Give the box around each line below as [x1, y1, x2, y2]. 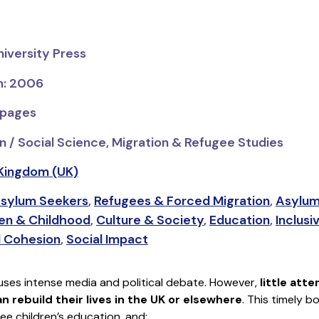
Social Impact [66, 231, 148, 249]
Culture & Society [95, 211, 204, 229]
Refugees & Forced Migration [93, 192, 270, 210]
